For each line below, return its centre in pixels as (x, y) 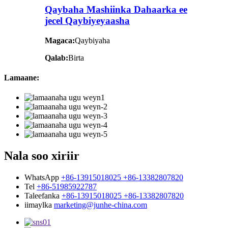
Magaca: (60, 40)
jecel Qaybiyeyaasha (87, 20)
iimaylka (38, 205)
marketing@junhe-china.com (101, 205)
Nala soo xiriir (42, 156)
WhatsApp (42, 177)
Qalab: (56, 58)
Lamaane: (22, 77)
